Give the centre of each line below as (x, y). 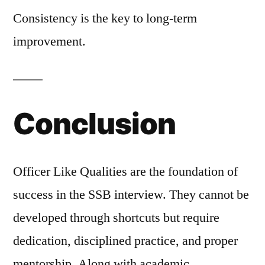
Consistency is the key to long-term (105, 18)
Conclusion (95, 124)
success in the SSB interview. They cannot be (131, 195)
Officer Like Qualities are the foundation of (125, 172)
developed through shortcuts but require (116, 218)
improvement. (49, 41)
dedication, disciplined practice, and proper (125, 241)
